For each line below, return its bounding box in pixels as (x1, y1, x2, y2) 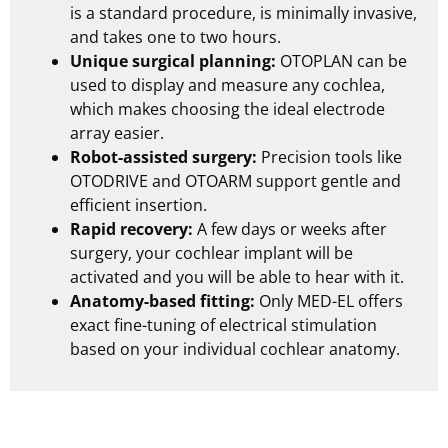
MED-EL (297, 290, 354, 312)
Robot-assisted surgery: (70, 146, 257, 168)
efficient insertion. (70, 194, 207, 216)
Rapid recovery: (70, 218, 193, 240)
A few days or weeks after (193, 218, 387, 240)
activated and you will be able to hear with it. (70, 266, 404, 288)
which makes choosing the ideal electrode (70, 98, 385, 120)
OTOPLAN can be (276, 50, 407, 72)
